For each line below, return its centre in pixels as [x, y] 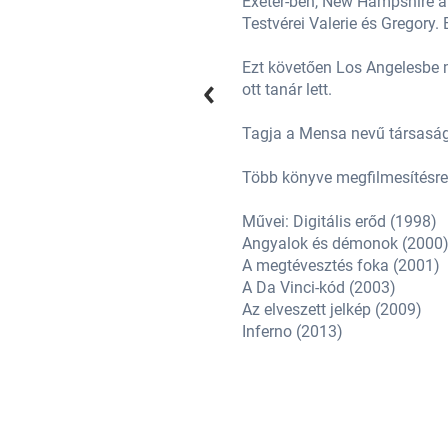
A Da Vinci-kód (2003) [318, 287]
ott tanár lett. [286, 89]
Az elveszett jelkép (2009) [331, 309]
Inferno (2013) [292, 331]
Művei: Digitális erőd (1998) [339, 221]
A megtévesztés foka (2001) [340, 265]
